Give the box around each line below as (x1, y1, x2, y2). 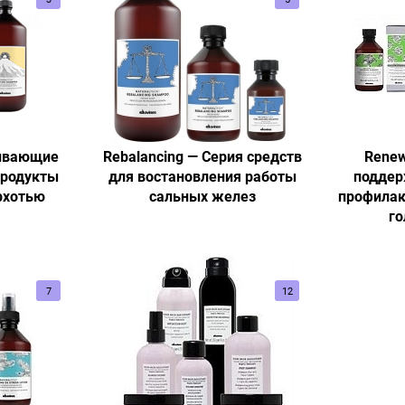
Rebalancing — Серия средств (103, 146, 302, 166)
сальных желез (149, 186, 256, 206)
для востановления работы (108, 166, 297, 186)
